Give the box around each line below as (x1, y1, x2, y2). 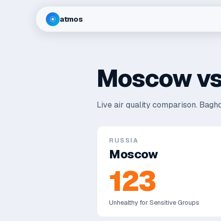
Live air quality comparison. (97, 100, 199, 110)
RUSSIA (109, 136, 138, 145)
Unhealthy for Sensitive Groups (109, 198, 199, 207)
